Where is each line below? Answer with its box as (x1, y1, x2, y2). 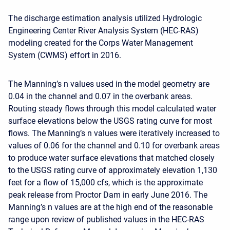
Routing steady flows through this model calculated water (8, 103, 216, 113)
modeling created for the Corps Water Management (8, 37, 193, 48)
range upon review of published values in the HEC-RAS (8, 214, 204, 224)
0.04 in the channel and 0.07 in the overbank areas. (8, 91, 193, 101)
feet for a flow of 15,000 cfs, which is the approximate (8, 177, 203, 187)
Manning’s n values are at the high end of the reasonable (8, 202, 213, 212)
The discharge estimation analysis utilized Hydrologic (8, 13, 202, 23)
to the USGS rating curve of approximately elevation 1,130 (8, 165, 217, 175)
